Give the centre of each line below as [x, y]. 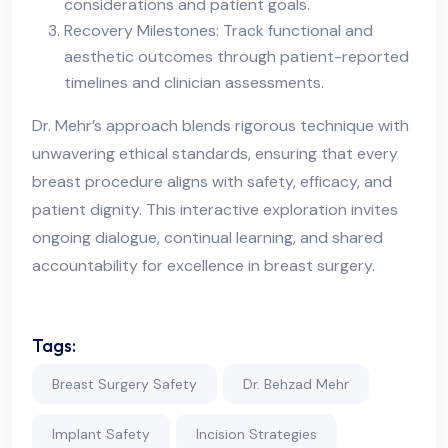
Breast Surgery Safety [124, 383]
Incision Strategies [256, 433]
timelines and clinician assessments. [194, 82]
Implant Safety [101, 433]
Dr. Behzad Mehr [296, 383]
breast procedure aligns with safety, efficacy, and [212, 181]
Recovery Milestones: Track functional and [218, 30]
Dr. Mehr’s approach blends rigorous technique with [220, 125]
